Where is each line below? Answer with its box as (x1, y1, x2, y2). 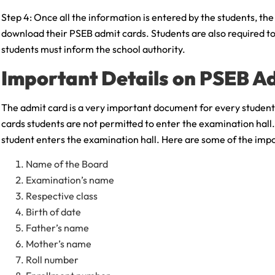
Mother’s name (26, 238, 91, 250)
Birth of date (26, 206, 81, 219)
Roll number (26, 254, 79, 266)
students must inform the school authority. (1, 43, 185, 56)
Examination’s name (26, 174, 114, 187)
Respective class (26, 190, 98, 203)
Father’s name (26, 222, 89, 234)
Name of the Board (26, 158, 108, 171)
